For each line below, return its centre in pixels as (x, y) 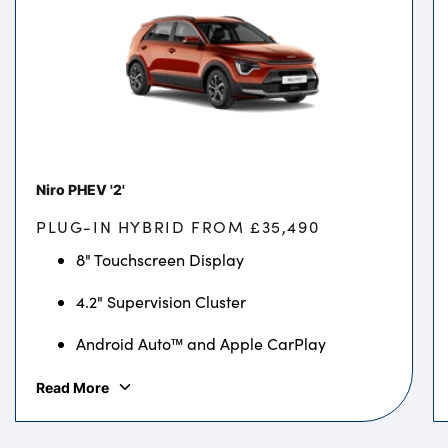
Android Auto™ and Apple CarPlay (201, 343)
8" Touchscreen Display (160, 259)
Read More (72, 386)
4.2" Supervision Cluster (161, 301)
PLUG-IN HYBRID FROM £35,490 (178, 226)
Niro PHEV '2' (80, 189)
